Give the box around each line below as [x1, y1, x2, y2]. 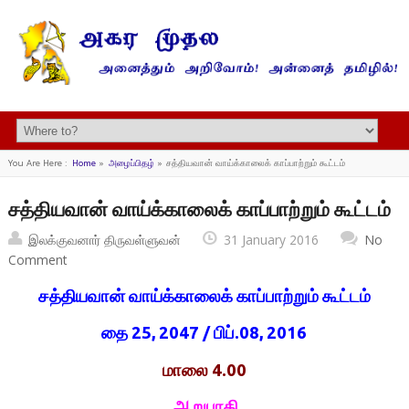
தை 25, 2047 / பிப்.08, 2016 [101, 323, 308, 343]
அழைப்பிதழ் [108, 157, 154, 170]
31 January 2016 [223, 231, 319, 249]
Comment [7, 251, 68, 269]
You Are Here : [7, 157, 68, 170]
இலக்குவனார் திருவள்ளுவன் [27, 231, 181, 249]
